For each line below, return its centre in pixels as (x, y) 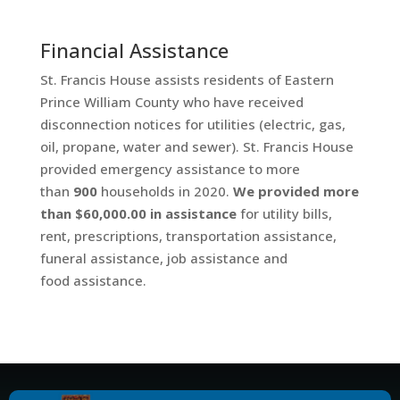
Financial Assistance (134, 50)
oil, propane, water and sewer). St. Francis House (196, 146)
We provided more (296, 191)
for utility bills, (286, 213)
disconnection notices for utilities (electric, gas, (192, 124)
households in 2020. (165, 191)
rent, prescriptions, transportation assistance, (188, 235)
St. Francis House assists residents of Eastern (187, 79)
